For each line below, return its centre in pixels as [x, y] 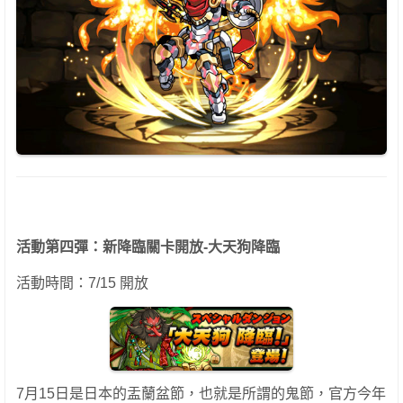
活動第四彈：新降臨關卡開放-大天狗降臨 [148, 246]
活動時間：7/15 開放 [82, 282]
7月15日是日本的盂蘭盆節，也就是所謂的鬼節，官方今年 [201, 393]
